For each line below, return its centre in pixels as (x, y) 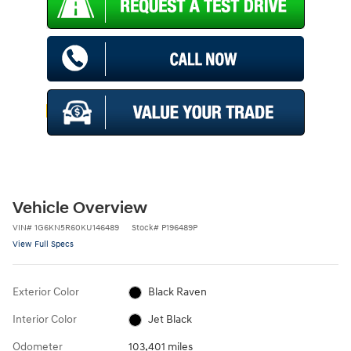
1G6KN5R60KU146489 (77, 228)
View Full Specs (43, 244)
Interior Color (45, 319)
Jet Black (170, 319)
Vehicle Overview (80, 208)
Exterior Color (46, 292)
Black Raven (178, 292)
